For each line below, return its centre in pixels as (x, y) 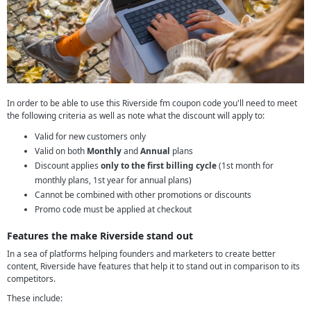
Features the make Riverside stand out (100, 235)
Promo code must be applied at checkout (113, 209)
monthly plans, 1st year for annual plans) (113, 180)
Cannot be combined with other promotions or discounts (143, 194)
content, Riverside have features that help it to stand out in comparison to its (153, 266)
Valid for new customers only (90, 136)
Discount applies (68, 165)
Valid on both (61, 151)
